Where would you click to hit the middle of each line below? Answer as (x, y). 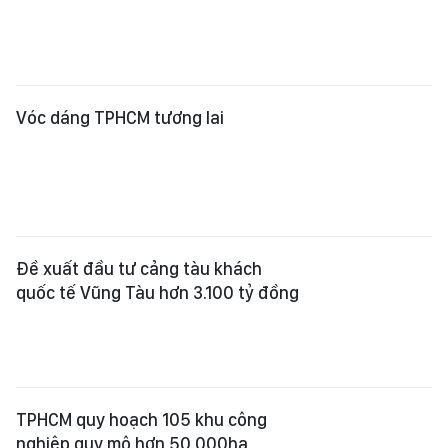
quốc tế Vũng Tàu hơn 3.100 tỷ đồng (157, 292)
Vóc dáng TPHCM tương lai (120, 117)
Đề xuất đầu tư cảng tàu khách (139, 268)
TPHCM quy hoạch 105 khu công (141, 419)
